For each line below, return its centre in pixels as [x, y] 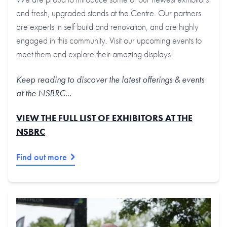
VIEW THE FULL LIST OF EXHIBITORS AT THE [104, 118]
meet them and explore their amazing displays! [95, 54]
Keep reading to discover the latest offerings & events [110, 79]
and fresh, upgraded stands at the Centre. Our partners [109, 13]
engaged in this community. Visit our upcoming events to [109, 41]
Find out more [42, 157]
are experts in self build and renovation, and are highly [107, 27]
